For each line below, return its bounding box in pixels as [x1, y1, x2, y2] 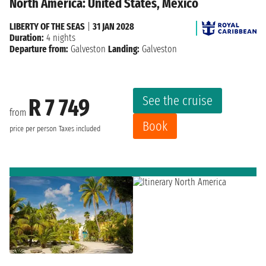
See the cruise [142, 93, 213, 109]
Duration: [9, 32, 44, 44]
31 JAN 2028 [93, 21, 134, 33]
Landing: [108, 43, 140, 55]
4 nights [44, 32, 75, 44]
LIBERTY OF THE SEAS [9, 21, 85, 33]
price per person [9, 123, 56, 134]
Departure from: [9, 43, 68, 55]
